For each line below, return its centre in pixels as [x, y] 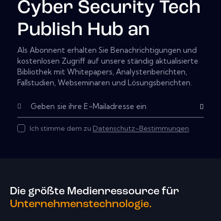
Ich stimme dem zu [61, 129]
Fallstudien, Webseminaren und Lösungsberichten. [105, 83]
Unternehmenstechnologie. [81, 204]
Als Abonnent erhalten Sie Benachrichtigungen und [107, 50]
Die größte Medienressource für [94, 191]
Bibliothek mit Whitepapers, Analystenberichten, [102, 72]
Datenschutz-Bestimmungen [141, 129]
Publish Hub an [83, 30]
